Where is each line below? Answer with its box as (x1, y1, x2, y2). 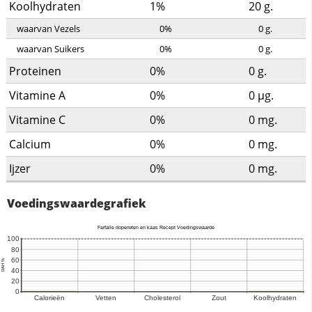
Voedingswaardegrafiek (7, 196, 146, 212)
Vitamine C (8, 112, 65, 128)
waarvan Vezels (16, 22, 80, 36)
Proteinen (8, 63, 61, 79)
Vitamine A (8, 88, 65, 104)
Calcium (8, 136, 51, 153)
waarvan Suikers (16, 42, 84, 56)
